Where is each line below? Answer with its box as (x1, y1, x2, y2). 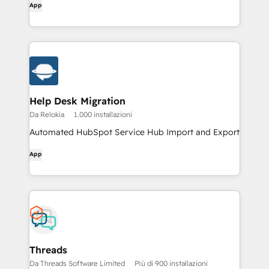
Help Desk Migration (29, 95, 125, 107)
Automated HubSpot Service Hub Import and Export (29, 127, 240, 138)
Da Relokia (29, 110, 64, 119)
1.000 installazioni (74, 110, 132, 119)
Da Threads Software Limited (29, 259, 125, 268)
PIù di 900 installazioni (134, 259, 208, 268)
